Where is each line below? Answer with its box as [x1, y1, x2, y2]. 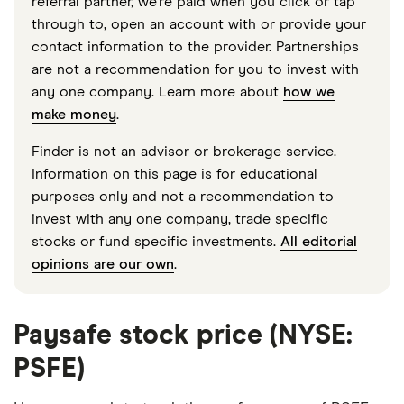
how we [283, 84, 335, 99]
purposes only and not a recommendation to [32, 188, 334, 204]
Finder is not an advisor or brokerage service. [32, 143, 336, 159]
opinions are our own [32, 256, 174, 271]
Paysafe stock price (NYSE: [14, 321, 353, 349]
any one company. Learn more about [32, 84, 283, 99]
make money [32, 106, 116, 122]
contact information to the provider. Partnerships [32, 39, 359, 54]
